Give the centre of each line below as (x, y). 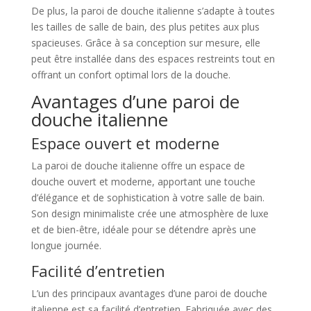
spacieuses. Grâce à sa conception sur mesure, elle (145, 43)
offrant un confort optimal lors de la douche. (131, 75)
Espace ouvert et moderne (125, 143)
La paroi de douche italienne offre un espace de (138, 166)
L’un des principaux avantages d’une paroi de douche (149, 294)
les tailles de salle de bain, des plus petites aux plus (145, 27)
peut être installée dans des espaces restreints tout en (153, 59)
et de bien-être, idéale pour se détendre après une (143, 230)
